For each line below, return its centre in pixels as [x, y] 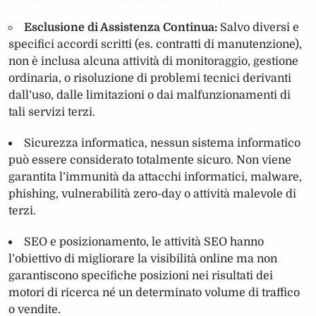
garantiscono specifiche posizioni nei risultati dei [141, 275]
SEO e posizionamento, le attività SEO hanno [144, 242]
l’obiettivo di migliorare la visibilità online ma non [143, 259]
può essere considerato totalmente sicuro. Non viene [150, 160]
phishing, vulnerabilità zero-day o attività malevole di [152, 194]
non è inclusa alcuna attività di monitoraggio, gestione [153, 61]
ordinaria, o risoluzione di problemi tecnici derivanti [150, 78]
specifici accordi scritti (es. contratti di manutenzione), [155, 44]
